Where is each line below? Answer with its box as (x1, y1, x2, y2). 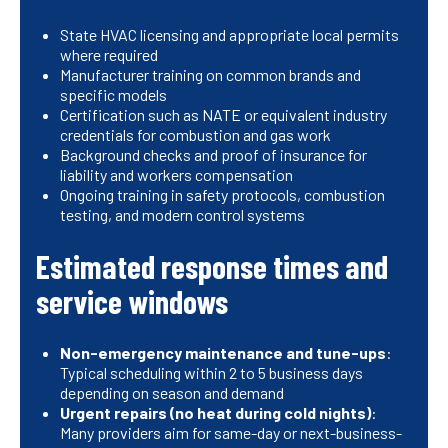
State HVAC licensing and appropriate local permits (60, 25, 399, 45)
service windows (36, 282, 228, 321)
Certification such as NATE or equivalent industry (60, 105, 387, 125)
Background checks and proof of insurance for (60, 145, 367, 165)
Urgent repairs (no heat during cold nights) (60, 403, 371, 423)
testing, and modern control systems (60, 205, 305, 225)
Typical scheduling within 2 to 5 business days (60, 363, 363, 383)
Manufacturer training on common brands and (60, 65, 361, 85)
